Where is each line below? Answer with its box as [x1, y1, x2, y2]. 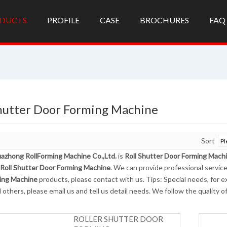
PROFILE [47, 15, 80, 25]
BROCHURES [140, 15, 189, 25]
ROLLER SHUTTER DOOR [73, 214, 163, 224]
